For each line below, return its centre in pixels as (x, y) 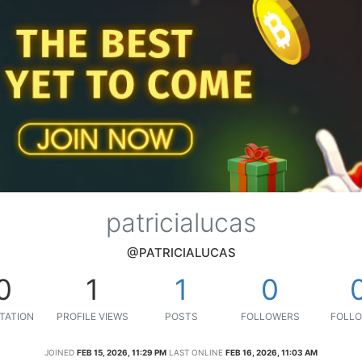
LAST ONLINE (196, 352)
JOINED (59, 352)
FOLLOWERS (270, 316)
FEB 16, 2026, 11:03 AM (271, 352)
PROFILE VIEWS (92, 316)
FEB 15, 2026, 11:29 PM (122, 352)
